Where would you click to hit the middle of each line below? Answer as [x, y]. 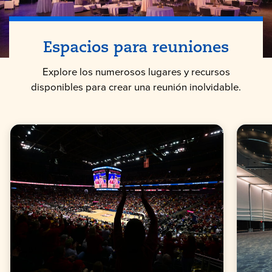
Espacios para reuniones [136, 48]
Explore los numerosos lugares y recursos [136, 72]
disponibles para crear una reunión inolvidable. [136, 87]
